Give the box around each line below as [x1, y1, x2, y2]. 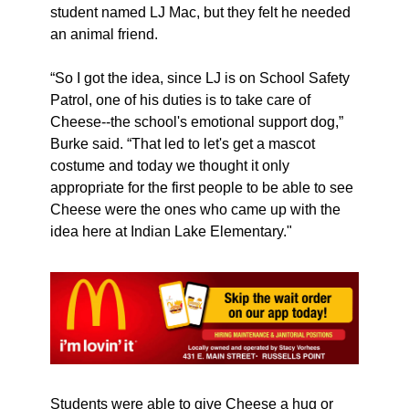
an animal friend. [50, 26, 162, 42]
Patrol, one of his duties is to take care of [50, 91, 310, 108]
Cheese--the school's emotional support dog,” [50, 113, 343, 130]
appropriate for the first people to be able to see [50, 179, 353, 195]
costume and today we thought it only [50, 157, 289, 173]
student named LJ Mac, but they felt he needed [50, 4, 351, 20]
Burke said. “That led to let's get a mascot [50, 135, 315, 152]
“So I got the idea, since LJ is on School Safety [50, 69, 350, 86]
